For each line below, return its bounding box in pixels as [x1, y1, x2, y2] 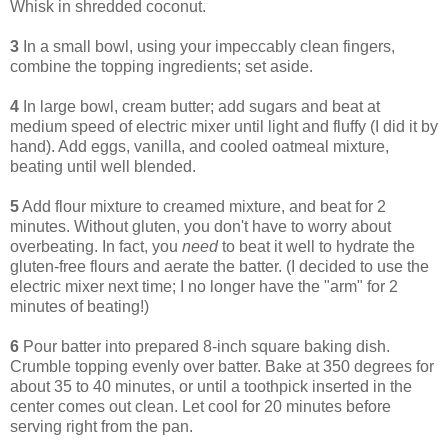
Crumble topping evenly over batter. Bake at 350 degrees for [10, 358, 434, 376]
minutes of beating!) [10, 298, 149, 316]
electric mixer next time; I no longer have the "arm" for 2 [10, 278, 398, 296]
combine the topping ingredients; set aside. [10, 58, 313, 76]
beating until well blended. [10, 158, 196, 176]
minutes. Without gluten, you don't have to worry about [10, 218, 391, 236]
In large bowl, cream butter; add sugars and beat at [19, 98, 380, 116]
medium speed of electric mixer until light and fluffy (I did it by [10, 118, 438, 136]
